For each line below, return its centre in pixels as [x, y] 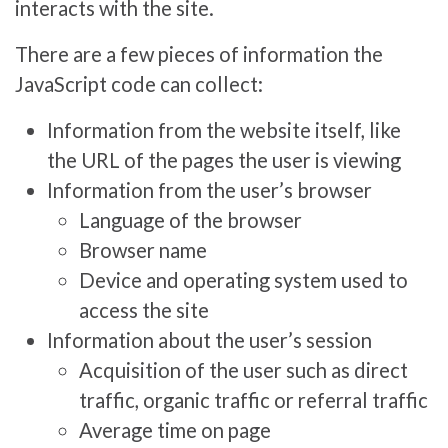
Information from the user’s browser [209, 189]
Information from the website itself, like [224, 129]
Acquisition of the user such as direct [243, 369]
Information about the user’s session [209, 339]
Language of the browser [190, 219]
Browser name [143, 249]
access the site [144, 309]
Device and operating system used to [243, 279]
